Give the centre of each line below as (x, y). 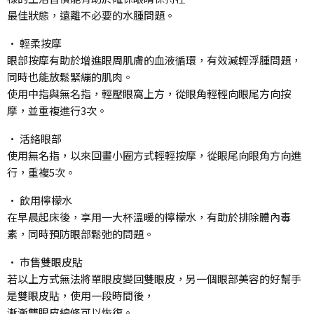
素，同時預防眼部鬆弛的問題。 (81, 233)
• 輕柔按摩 (34, 43)
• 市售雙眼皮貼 (45, 261)
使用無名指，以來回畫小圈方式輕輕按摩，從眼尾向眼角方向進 (154, 155)
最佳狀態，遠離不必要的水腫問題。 (91, 15)
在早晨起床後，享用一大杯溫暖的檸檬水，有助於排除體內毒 (149, 217)
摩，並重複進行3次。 (57, 110)
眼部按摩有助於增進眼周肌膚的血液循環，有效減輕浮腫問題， (154, 60)
